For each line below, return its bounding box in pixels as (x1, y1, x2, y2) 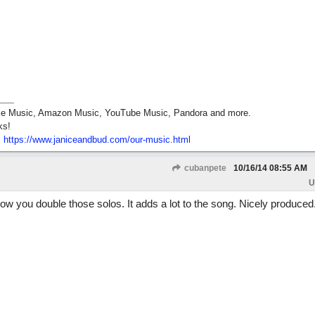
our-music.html (129, 134, 191, 145)
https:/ (3, 134, 30, 145)
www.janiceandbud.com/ (32, 134, 130, 145)
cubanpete (181, 163, 226, 173)
